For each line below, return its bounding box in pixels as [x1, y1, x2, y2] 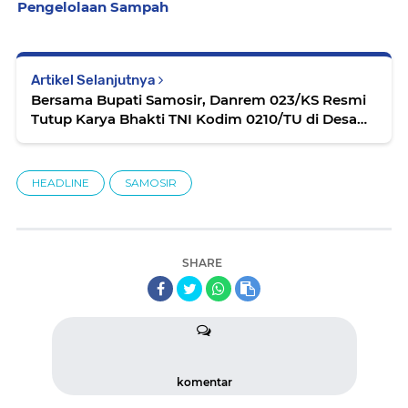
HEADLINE [32, 176, 89, 189]
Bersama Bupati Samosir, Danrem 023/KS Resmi [31, 91, 366, 108]
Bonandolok [31, 129, 117, 147]
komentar [176, 375, 232, 389]
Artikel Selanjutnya [31, 72, 158, 88]
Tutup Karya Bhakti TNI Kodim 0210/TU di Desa [31, 110, 357, 127]
